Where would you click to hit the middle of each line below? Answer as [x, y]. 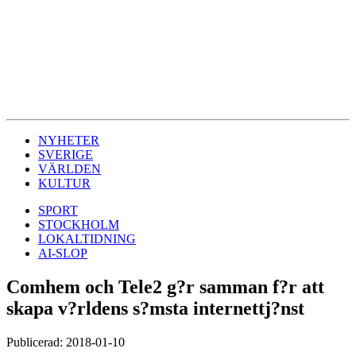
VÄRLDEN [70, 169]
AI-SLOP [63, 253]
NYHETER [69, 140]
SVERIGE [66, 155]
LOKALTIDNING [87, 239]
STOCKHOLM [79, 224]
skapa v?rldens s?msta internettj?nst [155, 308]
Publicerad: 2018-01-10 [66, 342]
